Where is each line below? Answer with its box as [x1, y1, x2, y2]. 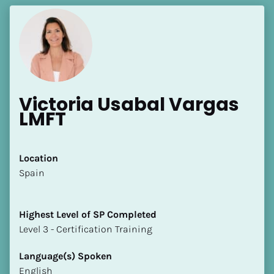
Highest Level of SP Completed [19, 208, 157, 220]
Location [19, 152, 58, 164]
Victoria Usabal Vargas [19, 91, 239, 117]
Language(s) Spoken [19, 250, 112, 262]
